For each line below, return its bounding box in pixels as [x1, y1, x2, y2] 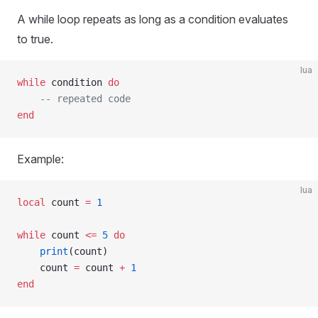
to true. [17, 32, 53, 46]
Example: [17, 152, 64, 166]
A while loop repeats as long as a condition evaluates [17, 12, 288, 26]
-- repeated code [17, 93, 131, 104]
